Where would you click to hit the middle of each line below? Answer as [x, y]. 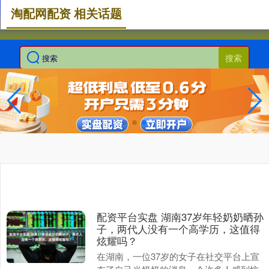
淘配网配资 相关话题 [66, 13]
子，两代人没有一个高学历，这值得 [178, 228]
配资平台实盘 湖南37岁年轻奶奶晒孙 [180, 216]
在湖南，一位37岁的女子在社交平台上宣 [178, 256]
